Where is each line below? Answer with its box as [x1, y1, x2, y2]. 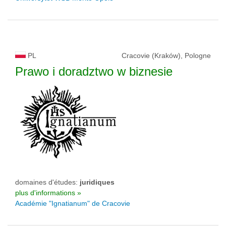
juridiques [80, 178, 115, 186]
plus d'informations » [15, 189, 81, 197]
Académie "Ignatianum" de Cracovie [15, 199, 130, 207]
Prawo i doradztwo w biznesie [15, 65, 173, 78]
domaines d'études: [15, 178, 80, 186]
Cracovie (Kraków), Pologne [122, 51, 211, 60]
